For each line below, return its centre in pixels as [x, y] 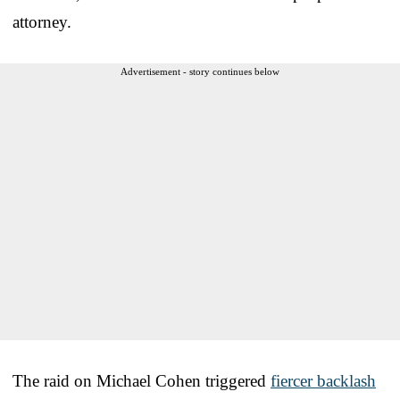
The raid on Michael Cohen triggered [142, 380]
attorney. [42, 21]
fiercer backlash [323, 380]
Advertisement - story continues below [200, 71]
